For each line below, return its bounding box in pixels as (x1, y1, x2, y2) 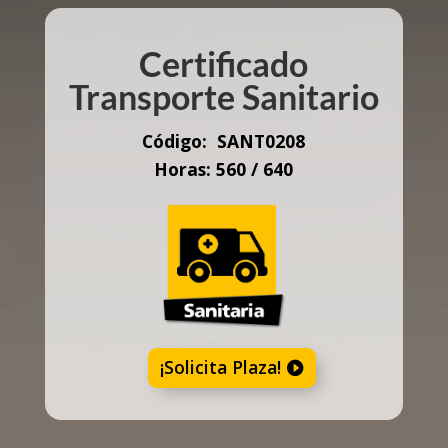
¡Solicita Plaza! (160, 355, 282, 380)
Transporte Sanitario (68, 76, 379, 117)
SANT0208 (212, 129, 306, 154)
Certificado (139, 43, 309, 84)
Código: (142, 129, 213, 154)
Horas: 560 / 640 (154, 157, 294, 182)
